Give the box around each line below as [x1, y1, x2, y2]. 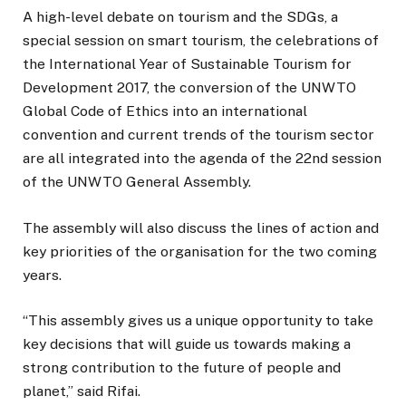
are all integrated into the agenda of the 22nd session [23, 150, 382, 168]
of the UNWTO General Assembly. [23, 173, 251, 191]
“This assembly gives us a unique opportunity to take [23, 311, 373, 329]
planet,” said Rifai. [23, 382, 140, 400]
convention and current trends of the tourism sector [23, 126, 374, 144]
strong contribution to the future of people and [23, 358, 341, 376]
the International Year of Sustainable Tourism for [23, 55, 352, 73]
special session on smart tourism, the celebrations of [23, 32, 379, 50]
